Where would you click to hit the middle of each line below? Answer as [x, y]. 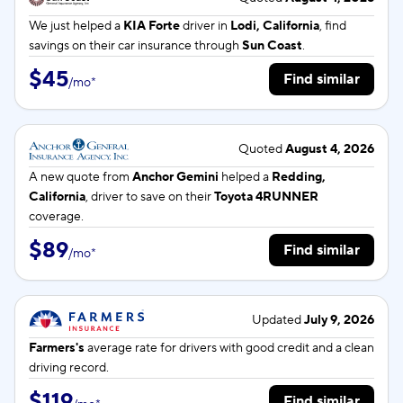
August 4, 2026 [330, 149]
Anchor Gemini [175, 177]
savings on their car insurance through [135, 46]
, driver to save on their [150, 197]
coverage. [56, 217]
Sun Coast [272, 46]
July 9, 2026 [339, 320]
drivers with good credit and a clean [277, 348]
